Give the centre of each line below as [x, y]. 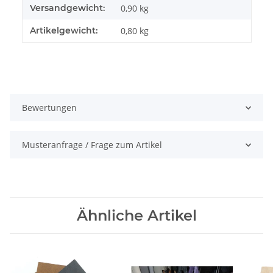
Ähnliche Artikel [136, 216]
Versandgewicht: [67, 8]
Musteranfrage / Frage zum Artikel [92, 145]
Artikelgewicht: [64, 31]
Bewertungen [49, 108]
